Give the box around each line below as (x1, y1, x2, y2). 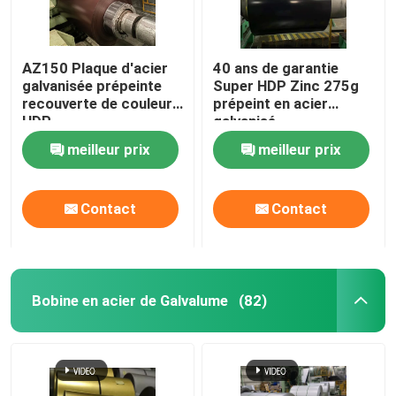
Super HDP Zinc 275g (213, 76, 360, 95)
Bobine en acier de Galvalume (31, 291, 228, 309)
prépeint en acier (213, 94, 329, 112)
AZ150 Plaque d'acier (22, 58, 169, 77)
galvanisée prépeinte (22, 76, 163, 95)
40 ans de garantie (213, 58, 339, 77)
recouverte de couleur (22, 94, 173, 112)
